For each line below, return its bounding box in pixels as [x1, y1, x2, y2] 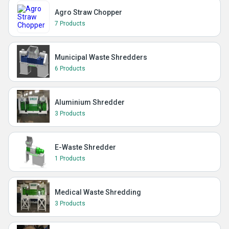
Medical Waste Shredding [55, 188, 141, 196]
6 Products [55, 65, 85, 72]
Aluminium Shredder [55, 98, 125, 106]
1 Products [55, 155, 85, 162]
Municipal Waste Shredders [55, 53, 147, 61]
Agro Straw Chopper [55, 8, 122, 16]
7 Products [55, 20, 85, 27]
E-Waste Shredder [55, 143, 116, 151]
